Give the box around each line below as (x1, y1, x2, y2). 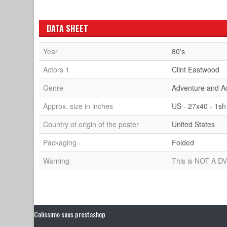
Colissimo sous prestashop (34, 208, 106, 219)
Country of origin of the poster (43, 119, 139, 129)
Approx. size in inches (43, 100, 113, 111)
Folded (172, 137, 195, 147)
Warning (43, 155, 70, 166)
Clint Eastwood (172, 64, 220, 74)
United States (172, 119, 215, 129)
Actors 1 (43, 64, 70, 74)
